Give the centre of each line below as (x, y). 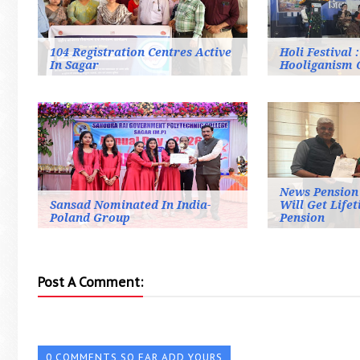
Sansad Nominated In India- (130, 205)
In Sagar (74, 65)
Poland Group (90, 218)
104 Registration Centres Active (141, 53)
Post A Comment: (90, 282)
